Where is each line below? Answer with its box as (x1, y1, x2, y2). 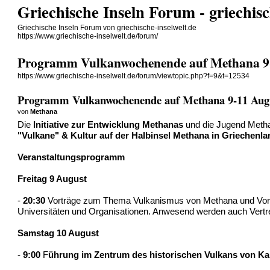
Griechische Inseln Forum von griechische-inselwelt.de (17, 24, 197, 32)
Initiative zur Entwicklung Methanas (33, 119, 184, 130)
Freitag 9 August (17, 174, 87, 184)
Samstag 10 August (17, 228, 99, 238)
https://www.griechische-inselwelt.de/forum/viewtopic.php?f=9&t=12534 (17, 72, 250, 81)
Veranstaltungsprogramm (17, 152, 125, 162)
